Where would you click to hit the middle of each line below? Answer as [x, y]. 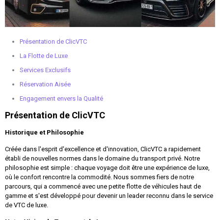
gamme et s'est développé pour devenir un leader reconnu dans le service [109, 195]
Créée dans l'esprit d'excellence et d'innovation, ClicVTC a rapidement [103, 149]
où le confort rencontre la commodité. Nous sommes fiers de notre [99, 177]
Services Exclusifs [45, 70]
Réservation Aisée [45, 84]
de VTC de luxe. [27, 205]
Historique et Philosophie [44, 132]
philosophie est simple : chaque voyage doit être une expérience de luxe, [107, 167]
